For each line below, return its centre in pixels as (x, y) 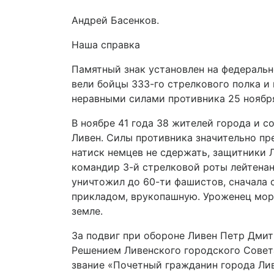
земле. (87, 211)
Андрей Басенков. (115, 20)
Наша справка (106, 45)
